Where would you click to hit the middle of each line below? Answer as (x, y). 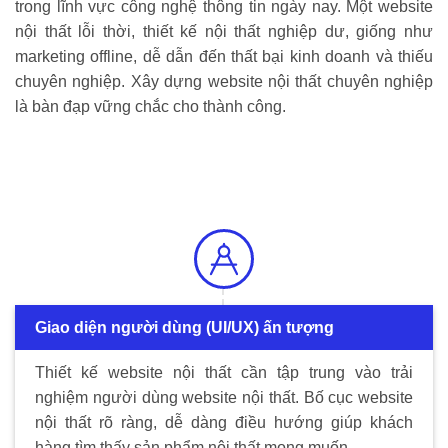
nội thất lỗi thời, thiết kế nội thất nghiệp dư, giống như (224, 31)
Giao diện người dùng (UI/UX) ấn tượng (184, 328)
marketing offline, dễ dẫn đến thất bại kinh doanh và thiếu (224, 56)
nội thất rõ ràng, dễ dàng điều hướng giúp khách (224, 423)
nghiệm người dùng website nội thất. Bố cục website (224, 398)
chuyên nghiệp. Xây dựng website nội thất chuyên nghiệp (224, 81)
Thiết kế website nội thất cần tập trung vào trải (224, 373)
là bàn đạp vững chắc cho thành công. (150, 106)
